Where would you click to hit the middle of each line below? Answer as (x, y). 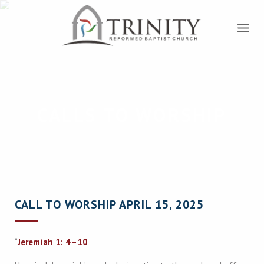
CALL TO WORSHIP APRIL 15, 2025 (109, 204)
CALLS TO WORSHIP (132, 115)
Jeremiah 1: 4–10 (53, 242)
